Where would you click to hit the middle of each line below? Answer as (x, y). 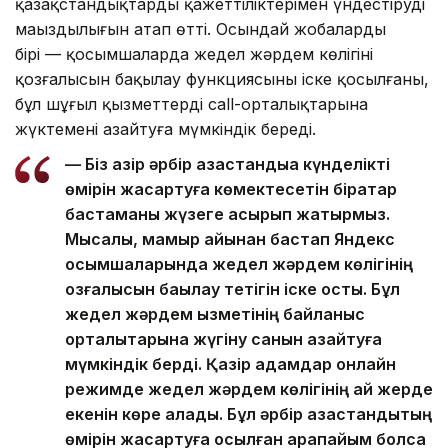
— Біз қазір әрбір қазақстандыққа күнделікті (227, 163)
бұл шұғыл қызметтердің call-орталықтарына (191, 103)
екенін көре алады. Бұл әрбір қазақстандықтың (248, 413)
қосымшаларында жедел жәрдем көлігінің (239, 263)
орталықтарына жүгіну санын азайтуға (223, 338)
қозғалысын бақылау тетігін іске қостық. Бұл (232, 288)
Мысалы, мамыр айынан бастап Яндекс (230, 238)
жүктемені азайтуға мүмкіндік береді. (165, 128)
